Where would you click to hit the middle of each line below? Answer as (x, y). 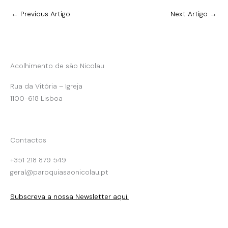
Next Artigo (190, 13)
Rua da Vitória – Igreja (46, 86)
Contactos (28, 140)
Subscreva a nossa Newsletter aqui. (69, 197)
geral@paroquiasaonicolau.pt (59, 172)
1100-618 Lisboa (36, 98)
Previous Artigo (44, 13)
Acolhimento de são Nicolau (57, 66)
